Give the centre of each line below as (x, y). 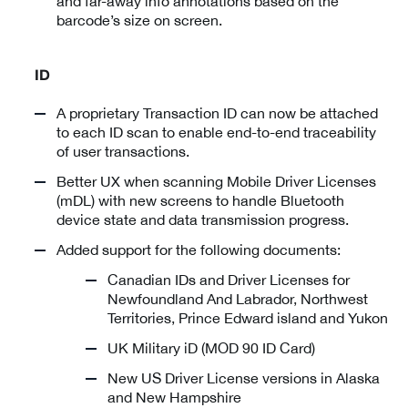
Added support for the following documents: (199, 249)
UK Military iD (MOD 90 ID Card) (211, 347)
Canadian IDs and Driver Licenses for (229, 279)
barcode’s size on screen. (139, 20)
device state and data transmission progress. (203, 219)
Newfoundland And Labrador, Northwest (238, 298)
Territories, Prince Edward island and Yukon (248, 317)
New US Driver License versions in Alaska (244, 377)
